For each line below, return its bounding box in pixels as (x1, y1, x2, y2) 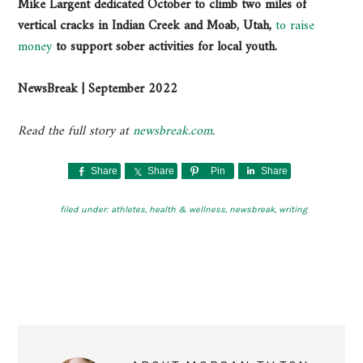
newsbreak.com (133, 120, 213, 143)
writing (279, 204, 307, 216)
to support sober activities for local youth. (52, 36, 278, 59)
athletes (111, 204, 145, 216)
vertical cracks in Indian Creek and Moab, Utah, (18, 15, 276, 38)
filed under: (60, 204, 111, 216)
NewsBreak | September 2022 (18, 78, 178, 101)
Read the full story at (18, 120, 134, 143)
